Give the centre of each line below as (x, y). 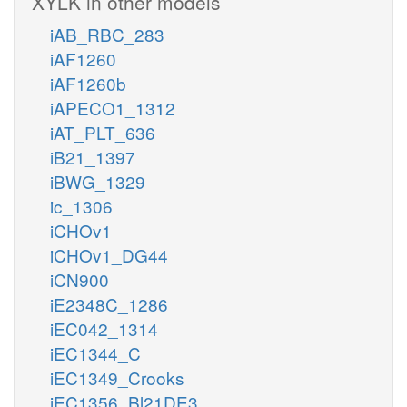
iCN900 (79, 279)
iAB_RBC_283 (107, 34)
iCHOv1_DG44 (109, 254)
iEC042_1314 (104, 328)
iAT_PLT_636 (103, 132)
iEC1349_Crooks (117, 377)
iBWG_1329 (98, 181)
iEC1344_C (95, 352)
